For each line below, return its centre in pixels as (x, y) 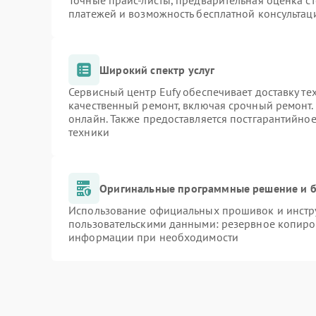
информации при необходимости (153, 237)
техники (89, 132)
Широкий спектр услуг (157, 69)
